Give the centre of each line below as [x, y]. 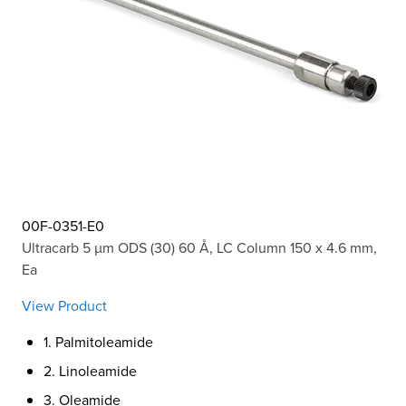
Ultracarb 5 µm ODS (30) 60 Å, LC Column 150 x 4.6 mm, [199, 247]
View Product [64, 305]
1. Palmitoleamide [98, 341]
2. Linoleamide [90, 370]
